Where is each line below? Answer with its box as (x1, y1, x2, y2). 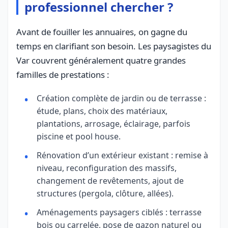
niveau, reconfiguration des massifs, (37, 162, 177, 174)
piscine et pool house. (37, 130, 121, 142)
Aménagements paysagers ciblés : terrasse (37, 206, 202, 218)
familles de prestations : (16, 68, 109, 80)
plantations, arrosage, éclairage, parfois (37, 118, 190, 129)
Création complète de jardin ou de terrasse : (37, 92, 206, 104)
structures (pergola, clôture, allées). (37, 187, 174, 199)
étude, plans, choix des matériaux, (37, 105, 167, 117)
